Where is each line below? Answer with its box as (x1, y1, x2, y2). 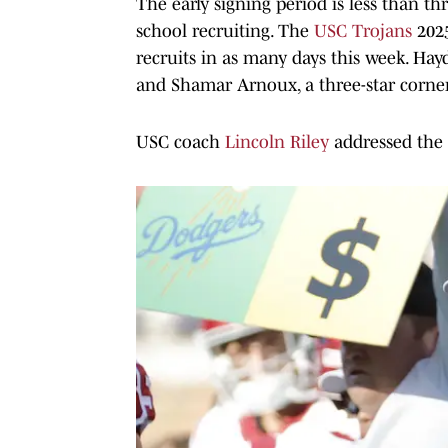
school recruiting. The (136, 20, 314, 41)
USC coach (136, 131, 220, 152)
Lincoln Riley (220, 131, 329, 152)
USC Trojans (314, 20, 417, 41)
